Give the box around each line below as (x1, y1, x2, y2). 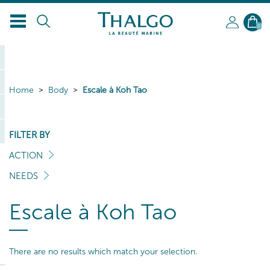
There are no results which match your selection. (9, 246, 197, 257)
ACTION (9, 150, 43, 161)
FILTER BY (9, 130, 50, 140)
